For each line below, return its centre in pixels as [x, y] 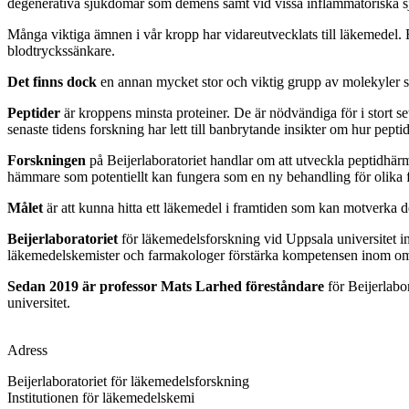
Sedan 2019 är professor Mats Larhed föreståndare [166, 286]
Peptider [36, 112]
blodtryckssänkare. [63, 50]
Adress [27, 350]
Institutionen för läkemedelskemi [101, 397]
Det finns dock [52, 81]
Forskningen [48, 160]
